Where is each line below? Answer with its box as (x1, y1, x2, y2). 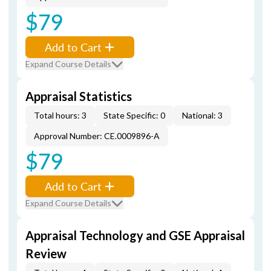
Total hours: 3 (34, 110, 87, 120)
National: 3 (182, 110, 223, 120)
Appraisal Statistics (25, 89, 132, 103)
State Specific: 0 (103, 110, 165, 120)
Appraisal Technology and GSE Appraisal (25, 228, 245, 243)
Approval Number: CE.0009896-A (34, 131, 160, 141)
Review (25, 246, 67, 261)
